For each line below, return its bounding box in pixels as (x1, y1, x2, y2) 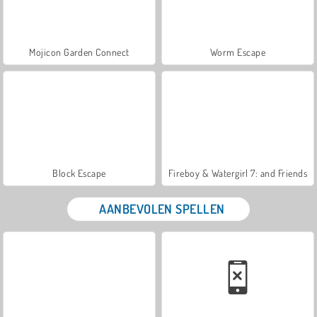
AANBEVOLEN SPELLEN (99, 200, 225, 217)
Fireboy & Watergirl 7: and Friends (168, 166, 308, 179)
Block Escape (52, 166, 106, 179)
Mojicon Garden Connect (29, 45, 129, 58)
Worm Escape (209, 45, 266, 58)
